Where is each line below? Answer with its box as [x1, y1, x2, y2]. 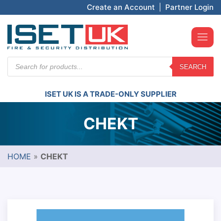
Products [7, 56, 41, 66]
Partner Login [165, 2, 214, 12]
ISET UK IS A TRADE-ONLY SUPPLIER [44, 89, 177, 99]
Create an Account [87, 2, 155, 12]
